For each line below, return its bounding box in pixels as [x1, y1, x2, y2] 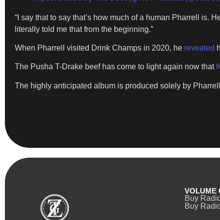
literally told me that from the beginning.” [15, 25, 153, 33]
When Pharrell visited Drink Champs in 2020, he [15, 43, 184, 52]
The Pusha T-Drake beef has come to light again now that [15, 62, 216, 71]
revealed [184, 43, 215, 52]
